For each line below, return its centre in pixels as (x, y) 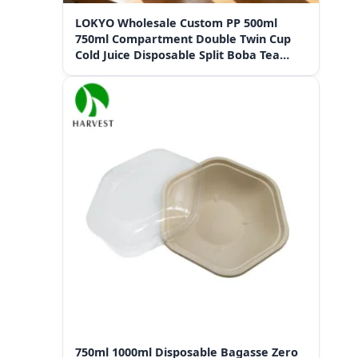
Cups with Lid (113, 71)
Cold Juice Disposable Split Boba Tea (177, 55)
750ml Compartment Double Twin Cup (183, 39)
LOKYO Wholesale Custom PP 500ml (176, 23)
